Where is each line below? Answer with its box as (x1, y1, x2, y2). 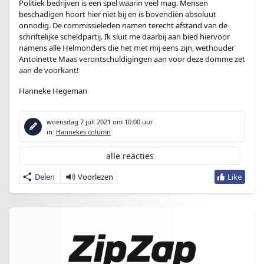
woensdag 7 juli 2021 (47, 117, 111, 126)
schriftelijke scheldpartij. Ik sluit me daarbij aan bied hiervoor (19, 31, 230, 42)
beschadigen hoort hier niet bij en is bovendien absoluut (19, 9, 216, 19)
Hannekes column (56, 127, 111, 136)
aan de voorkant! (19, 65, 79, 75)
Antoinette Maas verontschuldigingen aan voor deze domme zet (19, 54, 245, 64)
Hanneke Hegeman (19, 85, 87, 96)
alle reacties (105, 150, 154, 161)
